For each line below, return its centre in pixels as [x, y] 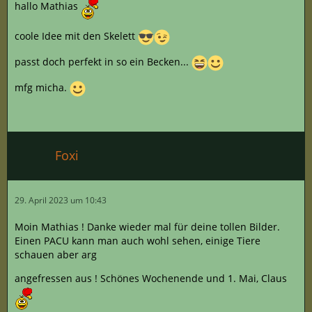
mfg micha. [42, 87]
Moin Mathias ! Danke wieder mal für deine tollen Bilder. [147, 226]
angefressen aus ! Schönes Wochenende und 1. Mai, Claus [151, 278]
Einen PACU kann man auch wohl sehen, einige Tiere [138, 240]
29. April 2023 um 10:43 [61, 200]
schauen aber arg [56, 254]
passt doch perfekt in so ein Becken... [103, 61]
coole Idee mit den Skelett [76, 36]
